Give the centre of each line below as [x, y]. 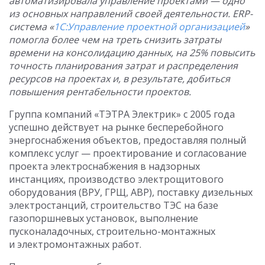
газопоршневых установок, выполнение [104, 218]
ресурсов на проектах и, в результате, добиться [119, 79]
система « [31, 27]
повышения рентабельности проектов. [100, 92]
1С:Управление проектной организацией [149, 27]
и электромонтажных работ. [75, 244]
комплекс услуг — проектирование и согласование [128, 153]
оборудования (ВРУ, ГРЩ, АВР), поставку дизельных [131, 192]
